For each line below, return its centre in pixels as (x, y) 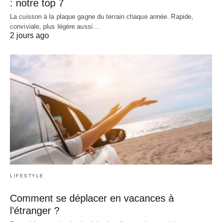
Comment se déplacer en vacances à (92, 198)
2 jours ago (29, 36)
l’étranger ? (35, 210)
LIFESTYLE (27, 175)
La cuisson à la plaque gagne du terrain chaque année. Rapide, (102, 17)
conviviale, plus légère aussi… (55, 27)
